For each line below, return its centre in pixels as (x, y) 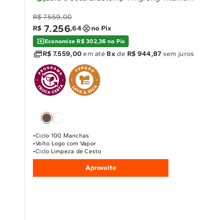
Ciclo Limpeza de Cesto (69, 151)
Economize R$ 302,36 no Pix (85, 41)
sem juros (178, 54)
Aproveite (101, 167)
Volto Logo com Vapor (66, 143)
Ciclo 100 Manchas (62, 135)
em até (94, 54)
